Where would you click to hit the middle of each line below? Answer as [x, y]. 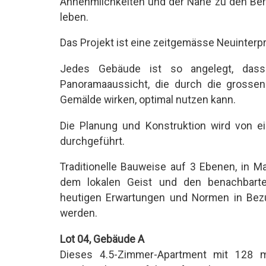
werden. [78, 213]
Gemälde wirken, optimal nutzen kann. [148, 99]
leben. [74, 17]
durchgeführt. [92, 141]
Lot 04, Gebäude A [102, 239]
